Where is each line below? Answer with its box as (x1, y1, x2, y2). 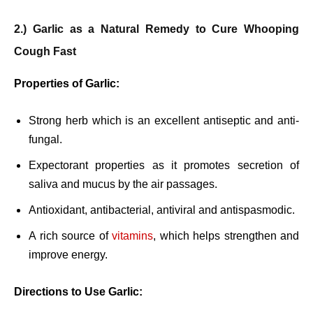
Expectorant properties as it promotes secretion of (29, 159, 299, 172)
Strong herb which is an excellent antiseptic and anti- (29, 115, 299, 127)
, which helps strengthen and (153, 230, 299, 242)
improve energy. (29, 249, 108, 261)
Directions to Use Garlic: (14, 286, 143, 298)
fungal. (29, 133, 62, 146)
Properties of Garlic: (14, 78, 119, 90)
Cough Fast (14, 45, 76, 58)
